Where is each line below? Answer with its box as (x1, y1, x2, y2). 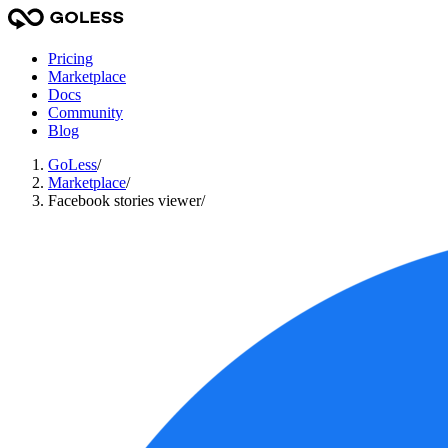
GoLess (48, 156, 97, 173)
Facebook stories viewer (48, 192, 201, 209)
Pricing (48, 50, 93, 67)
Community (48, 104, 123, 121)
